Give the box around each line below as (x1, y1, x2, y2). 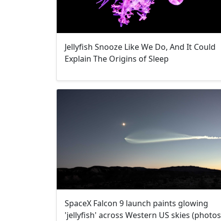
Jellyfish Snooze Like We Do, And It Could (65, 41, 216, 53)
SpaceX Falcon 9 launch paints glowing (65, 197, 208, 209)
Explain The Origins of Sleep (65, 53, 169, 65)
